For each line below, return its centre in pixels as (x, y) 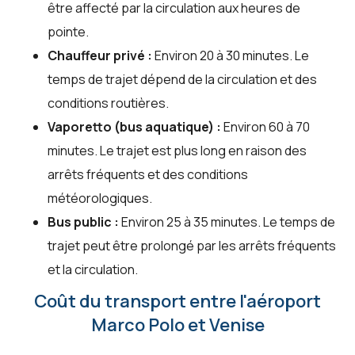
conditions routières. (108, 103)
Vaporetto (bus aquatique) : (134, 127)
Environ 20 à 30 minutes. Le (231, 56)
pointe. (68, 32)
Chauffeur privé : (100, 56)
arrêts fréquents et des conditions (148, 175)
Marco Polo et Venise (177, 325)
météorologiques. (100, 198)
